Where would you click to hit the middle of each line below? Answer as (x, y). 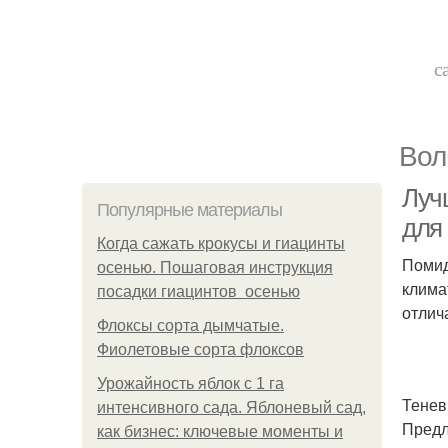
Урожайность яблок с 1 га (190, 383)
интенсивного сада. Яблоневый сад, (231, 407)
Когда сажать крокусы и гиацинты (221, 243)
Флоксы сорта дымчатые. (190, 325)
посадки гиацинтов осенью (198, 291)
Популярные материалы (189, 210)
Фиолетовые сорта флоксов (200, 349)
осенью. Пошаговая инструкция (215, 267)
